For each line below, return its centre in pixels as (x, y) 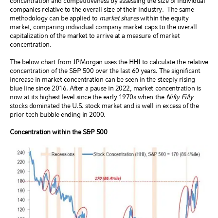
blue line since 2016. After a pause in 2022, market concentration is (105, 88)
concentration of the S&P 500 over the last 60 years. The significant (105, 71)
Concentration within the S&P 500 (59, 132)
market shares (119, 18)
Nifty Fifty (179, 97)
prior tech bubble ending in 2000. (58, 114)
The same (181, 9)
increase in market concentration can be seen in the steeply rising (102, 79)
